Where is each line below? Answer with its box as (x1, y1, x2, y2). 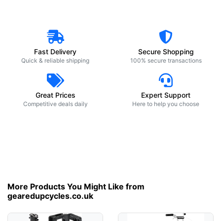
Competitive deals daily (23, 100, 88, 108)
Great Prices (35, 91, 75, 99)
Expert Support (141, 91, 190, 99)
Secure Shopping (138, 47, 194, 56)
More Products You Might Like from (7, 182, 145, 191)
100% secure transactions (130, 57, 202, 64)
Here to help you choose (132, 100, 199, 108)
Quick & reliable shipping (21, 57, 89, 64)
